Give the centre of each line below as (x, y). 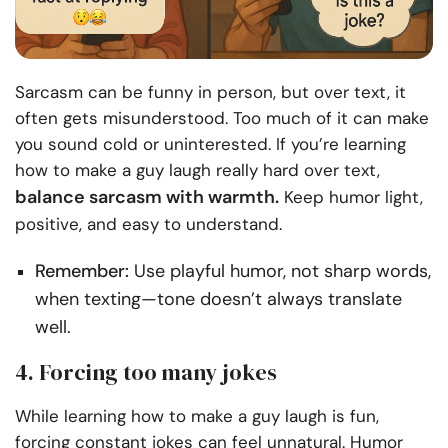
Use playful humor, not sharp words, (280, 271)
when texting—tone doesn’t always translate (218, 299)
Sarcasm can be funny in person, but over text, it (210, 92)
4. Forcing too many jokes (146, 372)
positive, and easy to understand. (148, 224)
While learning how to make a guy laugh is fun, (197, 416)
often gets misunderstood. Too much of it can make (222, 118)
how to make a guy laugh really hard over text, (197, 170)
